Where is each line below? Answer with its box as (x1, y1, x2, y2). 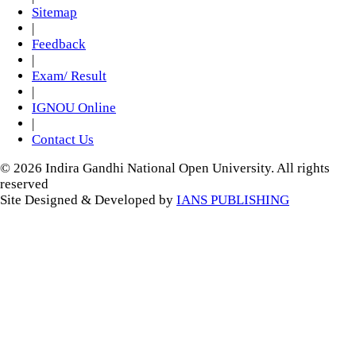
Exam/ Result (32, 68, 106, 83)
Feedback (32, 37, 86, 52)
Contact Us (32, 132, 94, 147)
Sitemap (32, 5, 77, 20)
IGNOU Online (32, 100, 116, 115)
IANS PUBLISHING (176, 192, 289, 207)
